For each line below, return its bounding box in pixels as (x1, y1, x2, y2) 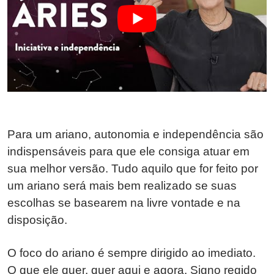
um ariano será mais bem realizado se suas (7, 179, 237, 193)
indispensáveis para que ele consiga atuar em (7, 145, 250, 158)
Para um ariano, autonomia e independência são (7, 128, 264, 141)
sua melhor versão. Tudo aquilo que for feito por (7, 162, 258, 176)
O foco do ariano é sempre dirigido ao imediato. (7, 246, 256, 260)
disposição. (7, 213, 67, 227)
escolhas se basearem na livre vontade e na (7, 196, 240, 210)
